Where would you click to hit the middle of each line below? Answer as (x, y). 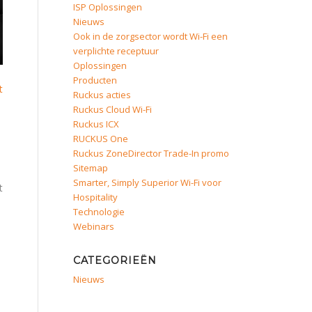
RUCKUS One (101, 139)
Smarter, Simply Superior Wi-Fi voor (148, 182)
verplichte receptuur (116, 51)
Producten (95, 80)
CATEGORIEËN (115, 260)
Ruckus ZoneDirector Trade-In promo (151, 153)
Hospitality (96, 197)
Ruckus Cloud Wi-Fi (113, 109)
